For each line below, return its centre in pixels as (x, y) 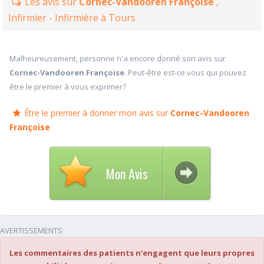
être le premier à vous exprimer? (68, 87)
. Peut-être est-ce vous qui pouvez (185, 72)
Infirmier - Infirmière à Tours (72, 18)
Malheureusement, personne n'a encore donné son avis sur (118, 58)
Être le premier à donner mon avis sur (97, 113)
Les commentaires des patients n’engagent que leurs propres (132, 253)
